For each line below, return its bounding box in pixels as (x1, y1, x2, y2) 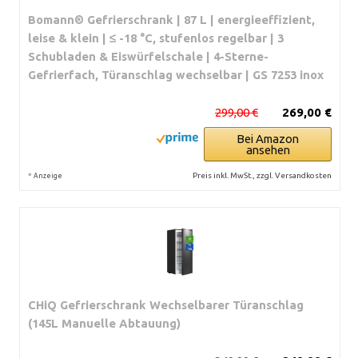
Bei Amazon (237, 131, 299, 145)
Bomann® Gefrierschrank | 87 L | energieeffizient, (28, 12, 315, 26)
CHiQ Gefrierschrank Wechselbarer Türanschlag (28, 297, 304, 312)
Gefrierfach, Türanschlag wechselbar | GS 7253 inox (28, 67, 324, 82)
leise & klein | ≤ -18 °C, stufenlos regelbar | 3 (28, 30, 284, 45)
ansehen (245, 142, 290, 157)
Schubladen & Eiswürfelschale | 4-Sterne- (28, 49, 268, 63)
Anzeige (34, 171, 62, 180)
